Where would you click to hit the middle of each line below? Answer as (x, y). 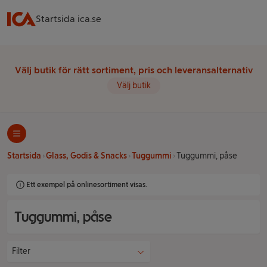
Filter (21, 251)
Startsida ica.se (69, 19)
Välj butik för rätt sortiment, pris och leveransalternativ (133, 70)
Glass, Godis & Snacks (86, 156)
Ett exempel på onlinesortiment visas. (87, 185)
